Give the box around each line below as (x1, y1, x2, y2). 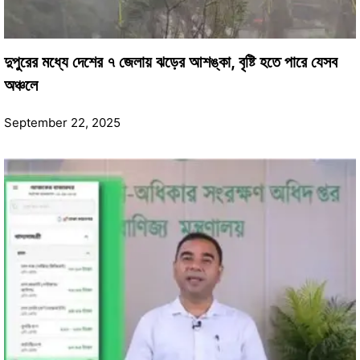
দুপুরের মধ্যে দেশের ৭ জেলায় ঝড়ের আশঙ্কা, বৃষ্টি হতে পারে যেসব (4, 51, 337, 72)
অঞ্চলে (4, 75, 38, 95)
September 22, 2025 (4, 114, 121, 130)
